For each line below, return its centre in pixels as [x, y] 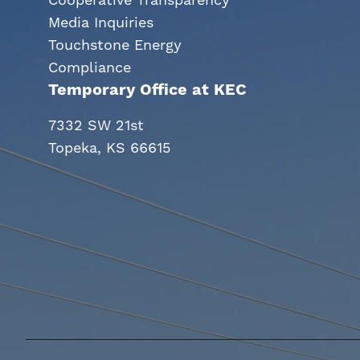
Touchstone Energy [115, 45]
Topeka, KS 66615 [109, 148]
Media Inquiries [101, 22]
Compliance [90, 67]
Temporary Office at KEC [147, 90]
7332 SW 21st [96, 125]
